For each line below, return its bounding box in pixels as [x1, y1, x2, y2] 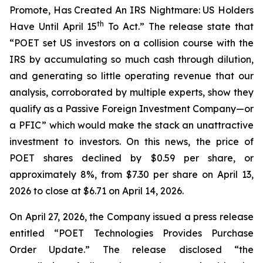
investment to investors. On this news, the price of [9, 136, 254, 147]
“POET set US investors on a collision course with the [9, 37, 254, 49]
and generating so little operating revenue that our [9, 70, 254, 82]
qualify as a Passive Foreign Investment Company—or [9, 103, 254, 114]
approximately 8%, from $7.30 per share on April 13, [9, 168, 254, 180]
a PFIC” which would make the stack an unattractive [9, 119, 254, 131]
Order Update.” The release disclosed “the [9, 244, 254, 255]
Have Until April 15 [9, 21, 97, 32]
